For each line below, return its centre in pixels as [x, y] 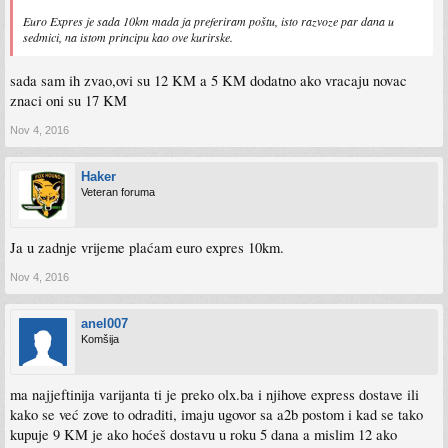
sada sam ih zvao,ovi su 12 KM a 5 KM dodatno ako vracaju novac [208, 80]
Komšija [100, 338]
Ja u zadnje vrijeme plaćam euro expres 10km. [147, 247]
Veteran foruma [118, 191]
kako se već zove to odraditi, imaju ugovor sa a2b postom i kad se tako [216, 414]
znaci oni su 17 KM [68, 100]
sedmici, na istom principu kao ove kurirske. [128, 37]
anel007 [104, 323]
